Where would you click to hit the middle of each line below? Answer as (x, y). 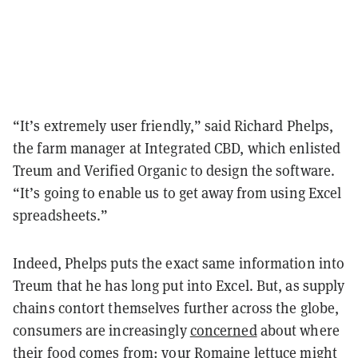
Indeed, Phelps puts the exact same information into (179, 263)
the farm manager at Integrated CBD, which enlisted (177, 148)
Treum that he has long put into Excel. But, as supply (179, 285)
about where (298, 330)
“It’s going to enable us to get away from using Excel (177, 193)
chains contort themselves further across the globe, (176, 308)
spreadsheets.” (61, 215)
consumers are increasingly (101, 330)
